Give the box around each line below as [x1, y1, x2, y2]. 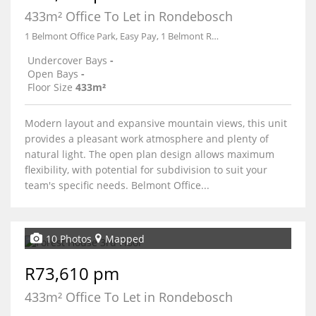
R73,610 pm [25, 262, 119, 285]
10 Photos [46, 231, 92, 245]
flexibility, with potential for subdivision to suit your [25, 163, 267, 176]
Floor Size [28, 80, 73, 94]
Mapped [105, 231, 145, 245]
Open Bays [28, 67, 78, 80]
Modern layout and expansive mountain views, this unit [25, 116, 287, 130]
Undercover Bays [28, 54, 107, 67]
